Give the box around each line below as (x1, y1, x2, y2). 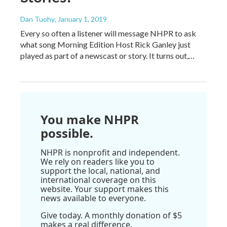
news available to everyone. (41, 192, 146, 204)
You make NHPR (41, 110, 139, 128)
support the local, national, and (41, 165, 160, 176)
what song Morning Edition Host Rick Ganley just (20, 39, 191, 49)
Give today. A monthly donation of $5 (41, 209, 182, 221)
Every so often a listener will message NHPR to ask (20, 28, 196, 38)
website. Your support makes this (41, 183, 169, 195)
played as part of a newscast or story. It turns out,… (20, 50, 195, 60)
